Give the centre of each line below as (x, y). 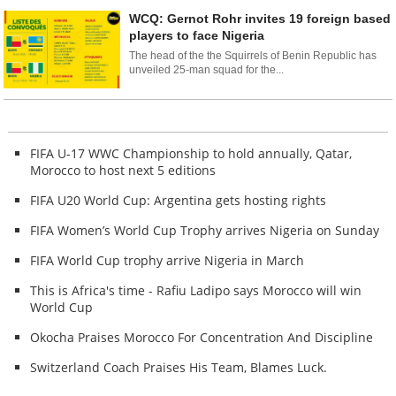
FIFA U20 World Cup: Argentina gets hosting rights (179, 200)
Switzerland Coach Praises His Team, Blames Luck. (179, 367)
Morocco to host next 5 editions (123, 170)
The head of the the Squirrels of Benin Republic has (253, 56)
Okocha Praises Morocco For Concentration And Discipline (202, 337)
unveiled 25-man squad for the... (207, 70)
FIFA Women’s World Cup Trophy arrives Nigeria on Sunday (205, 230)
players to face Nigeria (197, 36)
